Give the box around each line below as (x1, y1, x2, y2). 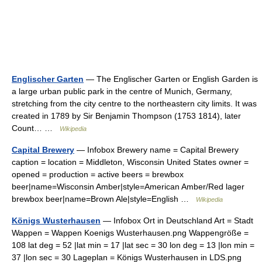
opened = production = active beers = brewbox (12, 170, 184, 179)
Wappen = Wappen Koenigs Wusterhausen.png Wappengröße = (12, 228, 249, 237)
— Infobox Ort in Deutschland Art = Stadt (101, 216, 253, 225)
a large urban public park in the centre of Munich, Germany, (12, 87, 232, 96)
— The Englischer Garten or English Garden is (84, 74, 258, 84)
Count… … (12, 123, 60, 133)
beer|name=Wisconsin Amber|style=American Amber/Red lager (12, 182, 244, 191)
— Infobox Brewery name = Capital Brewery (74, 145, 239, 154)
